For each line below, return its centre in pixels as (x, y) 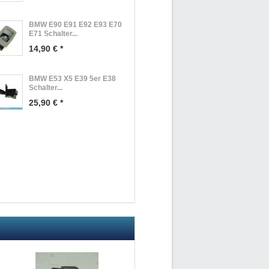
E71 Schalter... (53, 34)
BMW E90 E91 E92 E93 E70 (75, 25)
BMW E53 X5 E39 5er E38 (72, 79)
